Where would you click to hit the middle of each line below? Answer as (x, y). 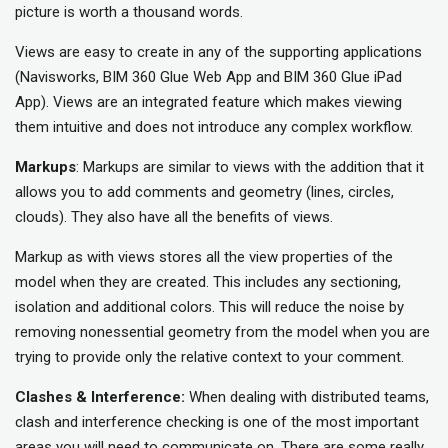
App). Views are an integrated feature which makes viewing (208, 102)
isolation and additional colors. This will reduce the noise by (209, 307)
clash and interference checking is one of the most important (217, 422)
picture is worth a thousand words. (129, 12)
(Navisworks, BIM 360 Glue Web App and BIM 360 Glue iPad (208, 77)
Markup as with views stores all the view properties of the (204, 257)
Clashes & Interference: (100, 397)
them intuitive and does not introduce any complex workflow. (214, 127)
